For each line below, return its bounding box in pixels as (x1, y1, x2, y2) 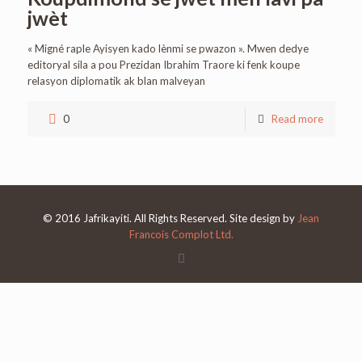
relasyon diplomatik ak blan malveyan (27, 74, 205, 87)
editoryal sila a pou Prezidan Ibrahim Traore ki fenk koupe (27, 58, 300, 71)
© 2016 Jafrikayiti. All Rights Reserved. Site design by (43, 212, 297, 225)
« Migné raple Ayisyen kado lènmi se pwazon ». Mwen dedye (27, 42, 309, 55)
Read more (271, 112, 323, 125)
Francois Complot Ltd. (128, 228, 234, 241)
